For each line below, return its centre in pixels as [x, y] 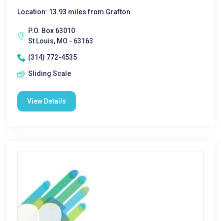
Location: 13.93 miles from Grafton [74, 12]
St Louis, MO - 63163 [61, 41]
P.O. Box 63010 [52, 31]
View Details [47, 101]
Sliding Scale [50, 74]
